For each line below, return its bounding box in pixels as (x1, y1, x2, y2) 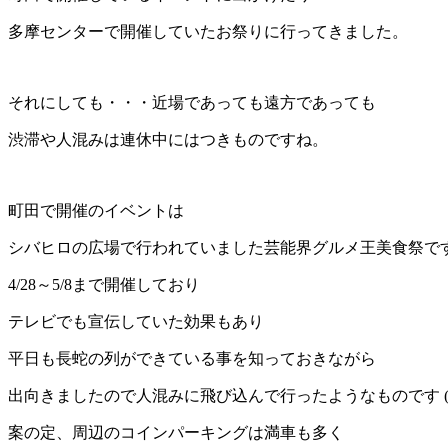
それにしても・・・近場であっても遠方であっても (8, 94, 376, 112)
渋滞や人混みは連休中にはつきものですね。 (8, 131, 328, 149)
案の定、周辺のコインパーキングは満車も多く (8, 424, 344, 442)
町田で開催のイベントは (8, 202, 184, 220)
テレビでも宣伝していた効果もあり (8, 313, 264, 331)
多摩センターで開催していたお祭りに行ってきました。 (8, 23, 408, 41)
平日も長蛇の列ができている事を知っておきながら (8, 350, 376, 368)
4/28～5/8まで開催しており (8, 276, 200, 294)
